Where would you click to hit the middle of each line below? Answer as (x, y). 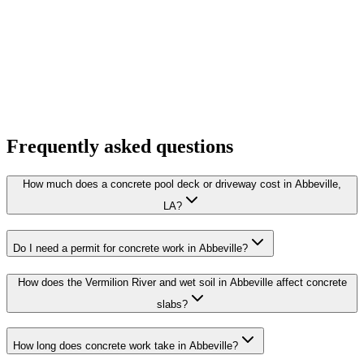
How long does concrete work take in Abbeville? (126, 346)
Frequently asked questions (120, 147)
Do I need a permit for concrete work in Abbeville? (130, 248)
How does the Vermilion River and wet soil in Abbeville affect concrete (182, 282)
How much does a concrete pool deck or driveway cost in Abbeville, (182, 184)
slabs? (172, 304)
